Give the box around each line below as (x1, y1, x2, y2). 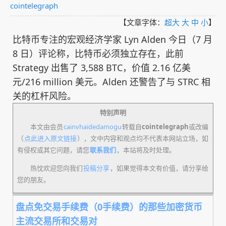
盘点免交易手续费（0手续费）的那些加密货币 (16, 201, 202, 213)
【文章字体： (119, 17, 164, 27)
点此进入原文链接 (24, 133, 77, 143)
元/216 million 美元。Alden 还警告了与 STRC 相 (13, 76, 210, 88)
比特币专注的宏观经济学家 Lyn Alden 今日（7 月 (13, 33, 212, 45)
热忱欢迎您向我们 (30, 163, 83, 173)
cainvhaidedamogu (64, 122, 122, 131)
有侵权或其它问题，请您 (17, 145, 89, 154)
